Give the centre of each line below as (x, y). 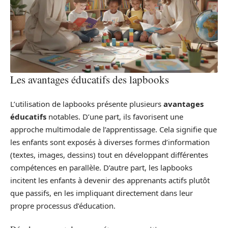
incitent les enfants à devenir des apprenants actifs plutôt (110, 180)
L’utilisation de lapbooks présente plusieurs (87, 104)
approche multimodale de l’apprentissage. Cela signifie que (113, 130)
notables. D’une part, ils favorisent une (115, 117)
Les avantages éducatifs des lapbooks (90, 79)
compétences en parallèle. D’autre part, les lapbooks (101, 168)
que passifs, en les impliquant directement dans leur (102, 193)
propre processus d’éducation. (63, 206)
